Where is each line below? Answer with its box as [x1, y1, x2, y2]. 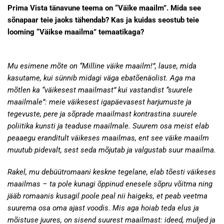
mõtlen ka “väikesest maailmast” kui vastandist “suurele [7, 85, 192, 94]
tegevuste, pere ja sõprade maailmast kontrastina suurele [7, 109, 197, 118]
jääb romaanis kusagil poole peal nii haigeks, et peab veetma [7, 191, 207, 200]
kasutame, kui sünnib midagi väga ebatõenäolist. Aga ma [7, 73, 195, 82]
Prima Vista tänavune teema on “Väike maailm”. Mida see [7, 3, 201, 12]
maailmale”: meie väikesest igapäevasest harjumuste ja [7, 97, 191, 106]
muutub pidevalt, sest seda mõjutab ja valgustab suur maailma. [7, 145, 216, 154]
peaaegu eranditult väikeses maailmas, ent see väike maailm [7, 133, 209, 142]
